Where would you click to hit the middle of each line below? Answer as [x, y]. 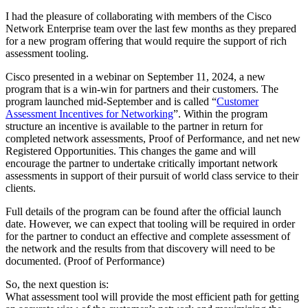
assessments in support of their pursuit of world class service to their [152, 175]
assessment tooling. [47, 53]
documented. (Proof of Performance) [85, 261]
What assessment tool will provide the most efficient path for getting [152, 296]
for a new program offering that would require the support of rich [146, 41]
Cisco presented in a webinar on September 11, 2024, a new [135, 76]
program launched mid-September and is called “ [111, 101]
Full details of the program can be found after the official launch [143, 211]
